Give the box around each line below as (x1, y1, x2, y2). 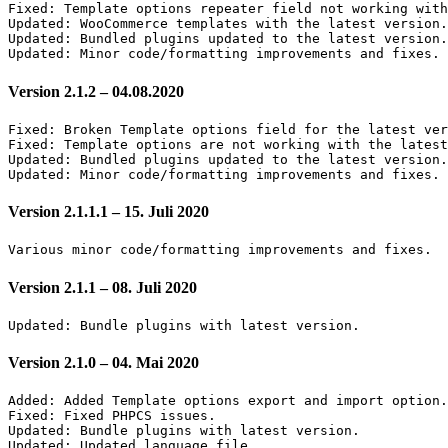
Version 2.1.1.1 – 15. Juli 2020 (8, 203, 209, 221)
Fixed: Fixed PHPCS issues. (8, 408, 216, 424)
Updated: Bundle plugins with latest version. (8, 423, 360, 439)
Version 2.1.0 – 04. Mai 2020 (8, 354, 199, 372)
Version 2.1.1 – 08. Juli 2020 (8, 278, 197, 296)
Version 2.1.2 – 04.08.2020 (8, 82, 184, 100)
